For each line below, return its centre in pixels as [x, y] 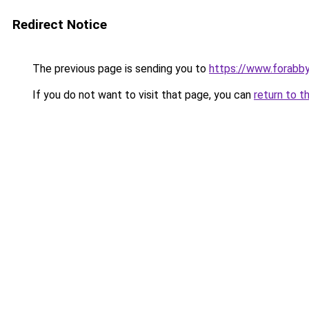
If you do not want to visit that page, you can [142, 95]
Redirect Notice [60, 24]
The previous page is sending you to [119, 69]
